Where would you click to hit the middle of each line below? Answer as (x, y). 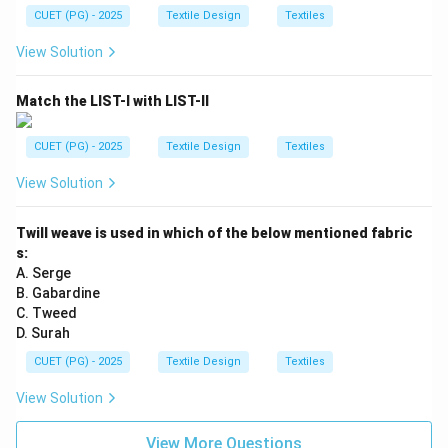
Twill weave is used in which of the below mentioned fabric (214, 233)
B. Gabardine (58, 293)
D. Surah (43, 333)
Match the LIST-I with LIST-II (112, 101)
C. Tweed (46, 313)
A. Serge (43, 273)
